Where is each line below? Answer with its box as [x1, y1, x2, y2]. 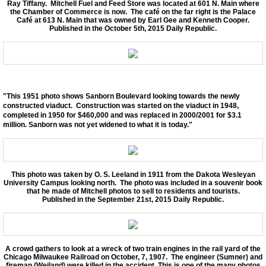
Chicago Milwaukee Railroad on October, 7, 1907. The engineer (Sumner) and [4, 252, 262, 261]
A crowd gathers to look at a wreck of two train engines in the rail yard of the [5, 244, 261, 253]
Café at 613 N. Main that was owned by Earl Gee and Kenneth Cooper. [17, 16, 249, 25]
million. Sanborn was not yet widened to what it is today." [3, 121, 192, 129]
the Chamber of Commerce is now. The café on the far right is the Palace [10, 8, 256, 17]
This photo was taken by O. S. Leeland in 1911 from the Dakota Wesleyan [11, 170, 255, 179]
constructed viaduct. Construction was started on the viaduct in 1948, [3, 102, 239, 110]
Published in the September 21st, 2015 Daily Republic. [42, 195, 224, 204]
